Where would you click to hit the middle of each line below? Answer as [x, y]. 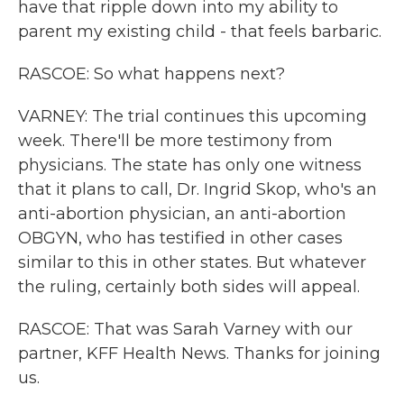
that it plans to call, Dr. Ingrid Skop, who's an [197, 189]
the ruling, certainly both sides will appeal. [189, 287]
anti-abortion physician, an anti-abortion [182, 214]
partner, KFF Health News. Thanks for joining [199, 353]
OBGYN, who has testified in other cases [180, 238]
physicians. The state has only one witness [190, 165]
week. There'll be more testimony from [175, 141]
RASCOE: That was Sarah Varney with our [185, 329]
